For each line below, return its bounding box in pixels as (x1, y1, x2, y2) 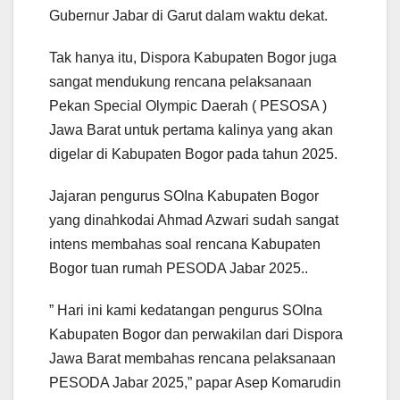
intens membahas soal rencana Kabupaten (49, 236, 321, 252)
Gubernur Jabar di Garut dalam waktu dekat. (49, 7, 328, 23)
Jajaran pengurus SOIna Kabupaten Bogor (49, 187, 319, 204)
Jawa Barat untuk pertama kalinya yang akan (49, 121, 333, 137)
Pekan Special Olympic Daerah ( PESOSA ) (49, 97, 327, 113)
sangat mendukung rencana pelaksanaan (49, 73, 312, 89)
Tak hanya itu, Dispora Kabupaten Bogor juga (49, 49, 337, 65)
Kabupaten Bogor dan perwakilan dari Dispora (49, 326, 343, 342)
